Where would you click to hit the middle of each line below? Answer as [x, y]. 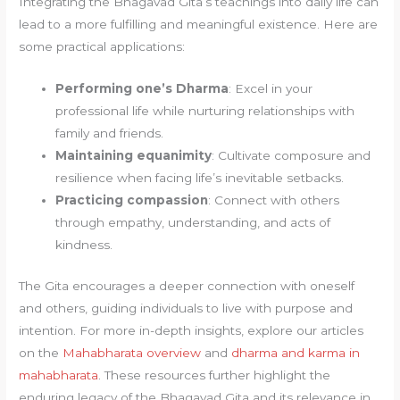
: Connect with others [274, 200]
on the [41, 352]
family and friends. [110, 133]
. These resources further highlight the [215, 375]
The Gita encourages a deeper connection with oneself [187, 285]
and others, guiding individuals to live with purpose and [186, 308]
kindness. [84, 245]
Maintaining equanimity [134, 156]
